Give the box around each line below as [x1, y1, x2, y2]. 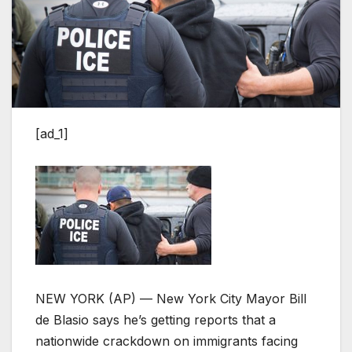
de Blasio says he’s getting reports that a [35, 312, 276, 328]
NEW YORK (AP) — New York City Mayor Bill [35, 291, 306, 307]
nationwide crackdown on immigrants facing [35, 333, 298, 350]
